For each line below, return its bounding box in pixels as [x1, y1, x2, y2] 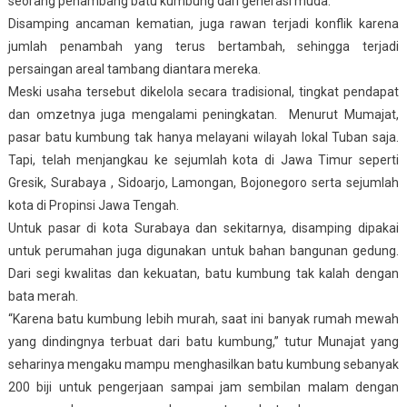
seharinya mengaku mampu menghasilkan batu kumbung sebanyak [7, 356, 400, 372]
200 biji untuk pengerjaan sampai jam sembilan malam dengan [7, 379, 400, 394]
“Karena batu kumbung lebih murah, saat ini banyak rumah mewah [7, 311, 400, 326]
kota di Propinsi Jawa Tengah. [7, 197, 179, 213]
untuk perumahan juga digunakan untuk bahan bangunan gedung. [7, 243, 400, 258]
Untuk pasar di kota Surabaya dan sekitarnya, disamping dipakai [7, 220, 400, 235]
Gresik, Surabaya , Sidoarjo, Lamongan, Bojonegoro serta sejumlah [7, 174, 400, 190]
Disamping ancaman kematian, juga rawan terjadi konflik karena [7, 15, 400, 31]
